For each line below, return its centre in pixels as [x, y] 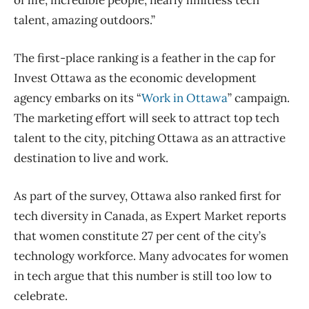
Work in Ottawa [185, 98]
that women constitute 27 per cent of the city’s [140, 236]
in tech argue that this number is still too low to [143, 276]
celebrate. [41, 296]
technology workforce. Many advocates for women [151, 256]
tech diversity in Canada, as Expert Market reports [150, 216]
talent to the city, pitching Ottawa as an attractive [150, 138]
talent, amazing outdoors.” [84, 20]
